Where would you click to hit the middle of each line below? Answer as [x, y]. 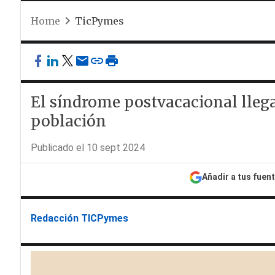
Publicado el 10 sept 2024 [87, 148]
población [70, 121]
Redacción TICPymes [79, 218]
